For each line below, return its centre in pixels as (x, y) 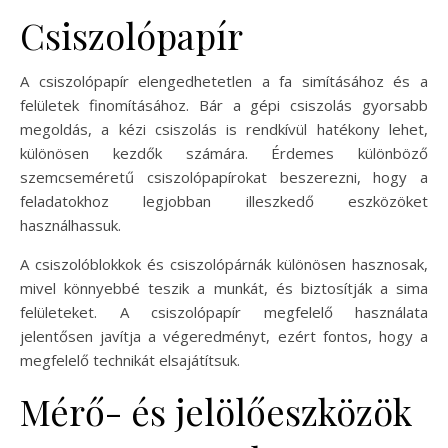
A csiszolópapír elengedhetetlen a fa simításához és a (224, 81)
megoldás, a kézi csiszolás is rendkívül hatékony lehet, (224, 129)
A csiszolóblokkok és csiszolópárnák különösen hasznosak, (224, 264)
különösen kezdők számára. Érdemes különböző (224, 153)
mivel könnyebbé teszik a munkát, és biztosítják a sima (224, 288)
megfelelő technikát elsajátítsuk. (130, 360)
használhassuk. (70, 225)
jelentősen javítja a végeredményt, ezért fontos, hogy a (224, 336)
